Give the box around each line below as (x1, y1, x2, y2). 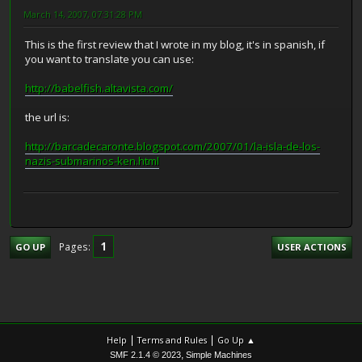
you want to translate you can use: (25, 52, 194, 67)
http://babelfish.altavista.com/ (25, 81, 173, 96)
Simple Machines (186, 349, 252, 360)
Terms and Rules (137, 333, 207, 346)
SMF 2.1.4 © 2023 (110, 349, 181, 360)
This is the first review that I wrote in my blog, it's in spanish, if (25, 37, 325, 53)
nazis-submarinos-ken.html (25, 154, 159, 169)
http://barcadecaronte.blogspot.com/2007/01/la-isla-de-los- (25, 139, 320, 154)
